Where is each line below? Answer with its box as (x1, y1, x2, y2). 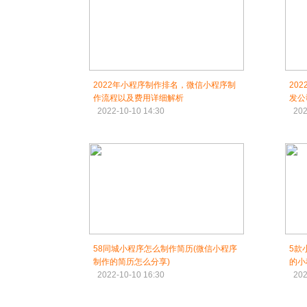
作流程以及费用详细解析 (93, 93, 184, 103)
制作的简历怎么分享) (93, 257, 170, 267)
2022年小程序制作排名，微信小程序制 (93, 80, 236, 90)
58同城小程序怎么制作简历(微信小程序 (93, 244, 237, 254)
